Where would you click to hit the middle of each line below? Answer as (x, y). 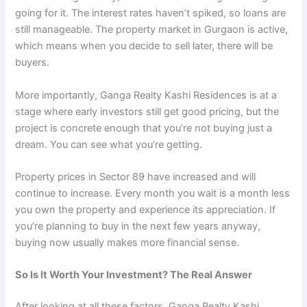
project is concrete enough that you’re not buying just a (144, 128)
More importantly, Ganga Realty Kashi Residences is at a (146, 95)
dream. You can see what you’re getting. (109, 144)
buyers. (33, 63)
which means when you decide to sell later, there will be (144, 46)
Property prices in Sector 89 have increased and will (136, 176)
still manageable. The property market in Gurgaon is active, (152, 30)
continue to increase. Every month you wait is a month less (153, 193)
